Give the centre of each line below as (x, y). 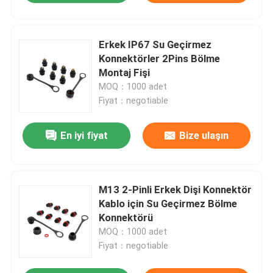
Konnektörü (126, 218)
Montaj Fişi (125, 72)
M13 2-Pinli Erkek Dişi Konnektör (175, 190)
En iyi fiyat (84, 136)
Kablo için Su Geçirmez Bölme (168, 204)
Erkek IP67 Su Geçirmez (155, 44)
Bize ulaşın (204, 136)
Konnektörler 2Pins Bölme (160, 58)
